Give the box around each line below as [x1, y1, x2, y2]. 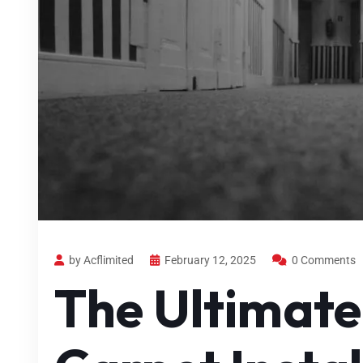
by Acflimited [69, 253, 134, 267]
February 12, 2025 [164, 253, 256, 267]
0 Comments [292, 253, 356, 267]
